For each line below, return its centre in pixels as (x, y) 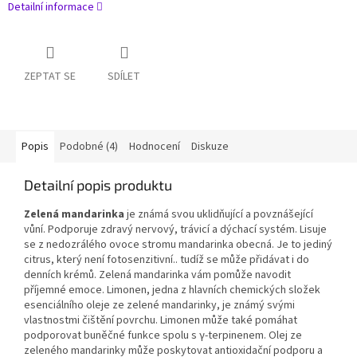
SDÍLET (124, 77)
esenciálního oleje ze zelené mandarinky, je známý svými (159, 306)
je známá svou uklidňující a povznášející (219, 215)
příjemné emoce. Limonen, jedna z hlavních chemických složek (172, 290)
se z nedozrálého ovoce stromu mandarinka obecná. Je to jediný (178, 245)
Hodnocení (155, 147)
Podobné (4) (89, 147)
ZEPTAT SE (50, 77)
